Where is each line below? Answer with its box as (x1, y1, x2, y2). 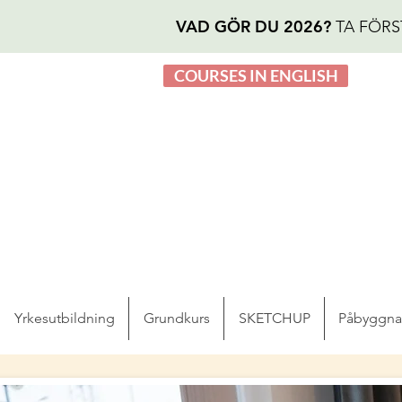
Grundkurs (143, 310, 210, 327)
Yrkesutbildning (13, 310, 115, 327)
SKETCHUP (238, 310, 310, 327)
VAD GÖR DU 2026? (176, 16, 336, 37)
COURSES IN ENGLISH (173, 66, 338, 85)
